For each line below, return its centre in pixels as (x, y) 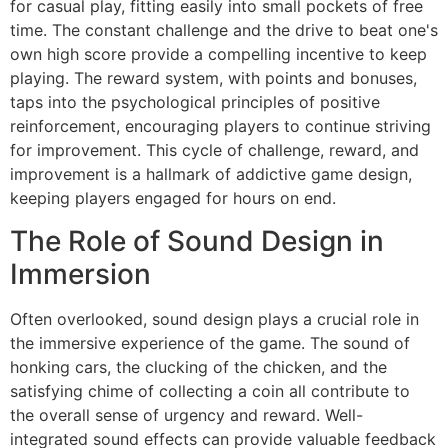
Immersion (80, 273)
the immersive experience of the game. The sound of (210, 342)
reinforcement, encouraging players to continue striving (220, 126)
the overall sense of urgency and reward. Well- (186, 414)
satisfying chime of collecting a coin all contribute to (210, 390)
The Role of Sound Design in (197, 240)
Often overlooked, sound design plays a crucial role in (214, 318)
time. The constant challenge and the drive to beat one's (224, 30)
